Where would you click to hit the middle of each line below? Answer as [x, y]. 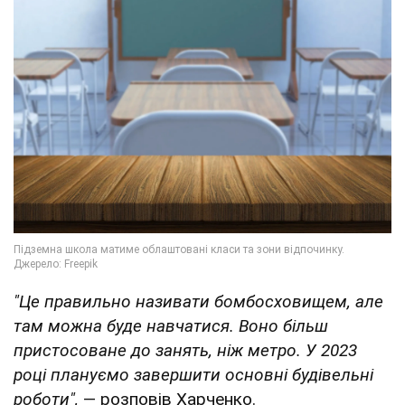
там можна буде [80, 325]
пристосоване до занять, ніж [131, 350]
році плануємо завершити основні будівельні [193, 374]
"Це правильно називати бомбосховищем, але [198, 301]
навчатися [188, 325]
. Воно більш [279, 325]
